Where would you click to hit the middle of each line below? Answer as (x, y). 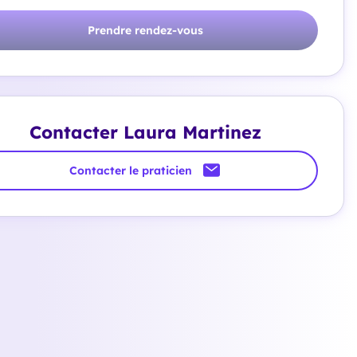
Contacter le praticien (131, 171)
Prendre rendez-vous (145, 30)
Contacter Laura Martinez (145, 132)
